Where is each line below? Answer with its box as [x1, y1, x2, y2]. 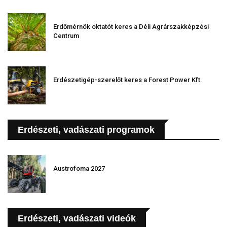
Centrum [53, 32, 79, 40]
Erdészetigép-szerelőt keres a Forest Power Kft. [53, 76, 202, 84]
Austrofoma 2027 [53, 165, 105, 173]
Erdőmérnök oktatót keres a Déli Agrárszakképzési [53, 23, 209, 31]
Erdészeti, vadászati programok [18, 125, 155, 135]
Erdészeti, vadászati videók [18, 213, 136, 224]
